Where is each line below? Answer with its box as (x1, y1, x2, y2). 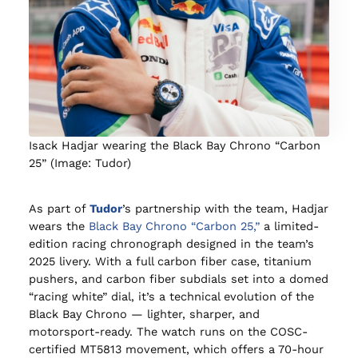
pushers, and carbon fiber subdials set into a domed (28, 271, 328, 286)
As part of (28, 201, 89, 216)
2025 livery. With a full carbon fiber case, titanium (28, 253, 312, 268)
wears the (28, 218, 89, 233)
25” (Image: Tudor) (28, 156, 131, 171)
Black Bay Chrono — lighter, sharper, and (28, 306, 260, 321)
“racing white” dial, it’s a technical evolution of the (28, 288, 314, 304)
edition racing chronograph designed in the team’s (28, 236, 314, 251)
